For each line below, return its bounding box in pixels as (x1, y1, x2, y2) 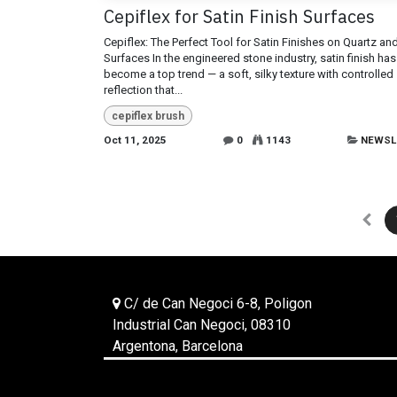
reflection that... (104, 83, 183, 97)
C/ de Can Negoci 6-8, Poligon (121, 295, 312, 313)
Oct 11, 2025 (104, 133, 167, 146)
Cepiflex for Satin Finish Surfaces (104, 4, 375, 29)
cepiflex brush (111, 109, 184, 122)
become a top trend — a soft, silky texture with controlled (104, 67, 393, 82)
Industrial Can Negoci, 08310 (113, 316, 291, 334)
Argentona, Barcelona (113, 338, 243, 355)
